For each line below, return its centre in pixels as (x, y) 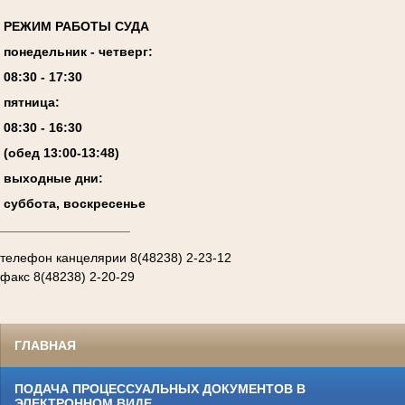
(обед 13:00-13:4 (55, 153)
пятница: (31, 103)
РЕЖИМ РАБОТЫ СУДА (76, 27)
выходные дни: (53, 179)
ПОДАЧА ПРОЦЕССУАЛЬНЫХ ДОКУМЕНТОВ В (160, 388)
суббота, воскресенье (74, 204)
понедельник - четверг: (78, 52)
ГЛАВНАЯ (45, 345)
